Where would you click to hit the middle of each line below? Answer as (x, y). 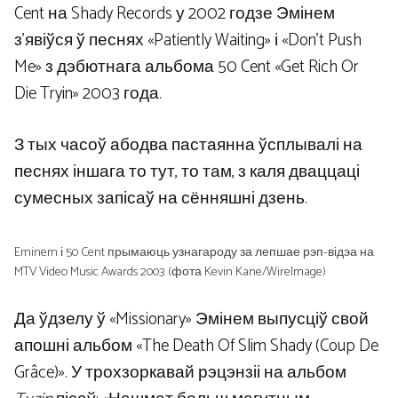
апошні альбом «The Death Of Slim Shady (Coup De (196, 346)
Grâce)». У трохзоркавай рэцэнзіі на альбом (180, 373)
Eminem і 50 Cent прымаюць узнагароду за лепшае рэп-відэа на (194, 252)
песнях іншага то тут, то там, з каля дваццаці (187, 172)
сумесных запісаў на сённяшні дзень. (161, 199)
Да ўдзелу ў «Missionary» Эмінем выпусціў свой (191, 320)
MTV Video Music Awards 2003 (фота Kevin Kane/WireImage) (170, 271)
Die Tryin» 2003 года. (88, 93)
